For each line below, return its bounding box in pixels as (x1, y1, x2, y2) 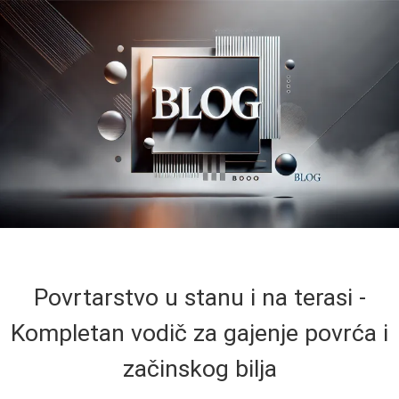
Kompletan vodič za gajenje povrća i (11, 318, 388, 347)
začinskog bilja (122, 354, 277, 383)
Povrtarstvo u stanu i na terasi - (33, 282, 366, 312)
